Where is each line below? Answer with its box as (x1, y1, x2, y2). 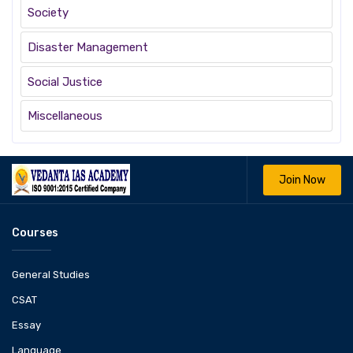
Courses (12, 226, 58, 240)
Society (27, 5, 69, 20)
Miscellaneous (27, 109, 102, 124)
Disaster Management (27, 39, 148, 54)
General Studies (12, 269, 90, 281)
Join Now (279, 173, 325, 187)
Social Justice (27, 74, 102, 89)
